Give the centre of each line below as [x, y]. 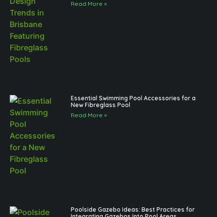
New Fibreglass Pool [101, 105]
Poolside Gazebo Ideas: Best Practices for [133, 210]
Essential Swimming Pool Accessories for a [133, 98]
